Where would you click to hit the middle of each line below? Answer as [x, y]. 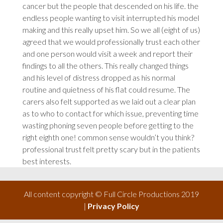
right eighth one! [50, 137]
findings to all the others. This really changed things [105, 65]
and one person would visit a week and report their [107, 54]
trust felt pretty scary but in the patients [132, 149]
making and [42, 30]
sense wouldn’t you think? [151, 137]
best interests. [47, 161]
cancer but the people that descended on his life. [105, 6]
